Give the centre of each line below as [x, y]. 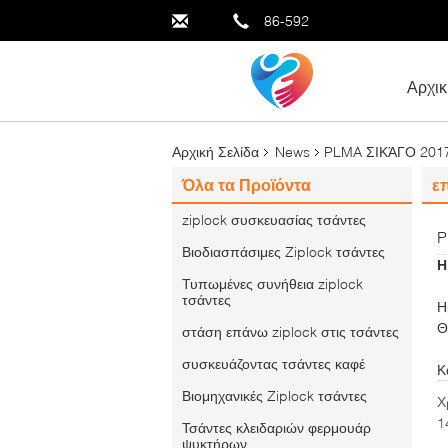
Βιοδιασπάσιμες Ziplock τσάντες [283, 251]
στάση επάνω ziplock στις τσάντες [290, 331]
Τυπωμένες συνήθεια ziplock [272, 283]
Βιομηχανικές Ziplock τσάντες [274, 395]
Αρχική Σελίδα [215, 151]
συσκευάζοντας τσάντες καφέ [273, 363]
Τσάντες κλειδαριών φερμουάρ [276, 427]
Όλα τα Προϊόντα [246, 184]
